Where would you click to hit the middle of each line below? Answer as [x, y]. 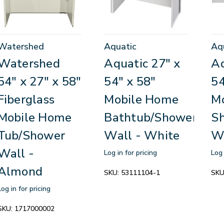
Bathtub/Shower [150, 117]
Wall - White [142, 135]
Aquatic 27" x [142, 63]
